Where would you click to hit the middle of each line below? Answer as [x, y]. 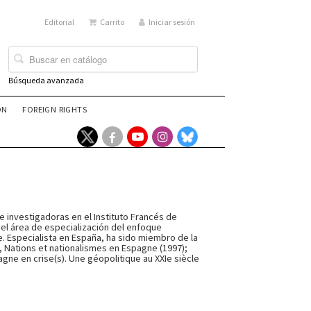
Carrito [112, 22]
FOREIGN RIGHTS [54, 109]
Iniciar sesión [172, 22]
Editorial [60, 22]
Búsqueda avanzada [47, 80]
